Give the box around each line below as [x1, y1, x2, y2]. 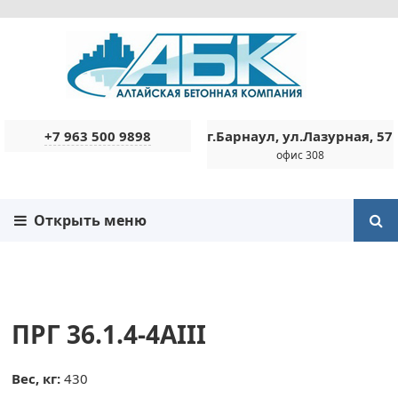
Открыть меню [27, 211, 147, 230]
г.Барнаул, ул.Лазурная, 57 [207, 127, 394, 145]
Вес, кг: [12, 370, 65, 387]
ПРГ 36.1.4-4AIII [12, 317, 207, 351]
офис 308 [275, 147, 324, 163]
